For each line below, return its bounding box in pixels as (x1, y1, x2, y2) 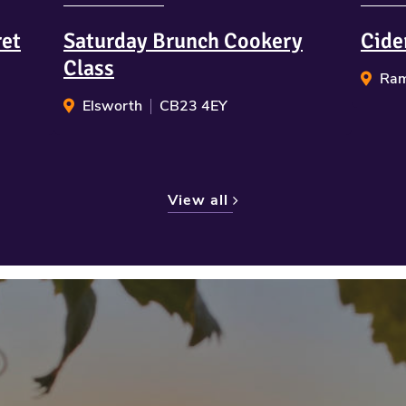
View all (167, 190, 233, 211)
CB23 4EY (159, 96, 227, 117)
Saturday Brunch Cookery (63, 27, 303, 55)
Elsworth (79, 96, 146, 117)
